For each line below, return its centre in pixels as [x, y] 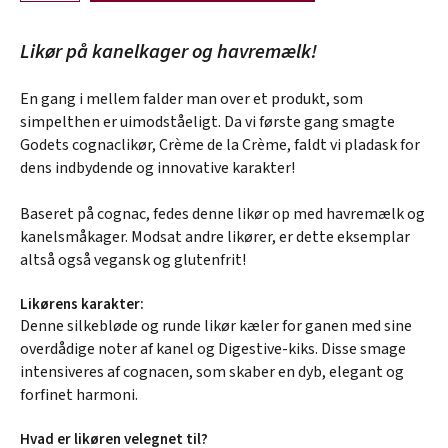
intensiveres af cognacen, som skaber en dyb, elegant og [212, 371]
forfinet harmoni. [79, 394]
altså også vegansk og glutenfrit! [133, 259]
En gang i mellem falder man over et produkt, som [191, 98]
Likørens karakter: [82, 304]
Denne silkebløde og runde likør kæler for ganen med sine [216, 325]
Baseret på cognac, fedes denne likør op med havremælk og [222, 213]
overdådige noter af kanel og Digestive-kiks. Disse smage [213, 348]
